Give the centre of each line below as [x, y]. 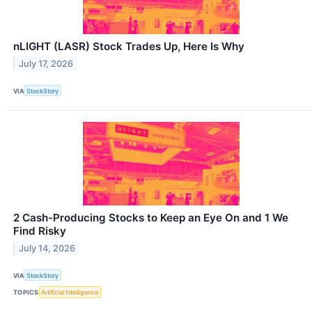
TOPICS [26, 292]
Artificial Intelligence [70, 292]
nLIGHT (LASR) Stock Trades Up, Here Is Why [129, 47]
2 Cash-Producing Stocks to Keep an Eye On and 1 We [151, 218]
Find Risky [40, 231]
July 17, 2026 [46, 63]
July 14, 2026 [47, 249]
